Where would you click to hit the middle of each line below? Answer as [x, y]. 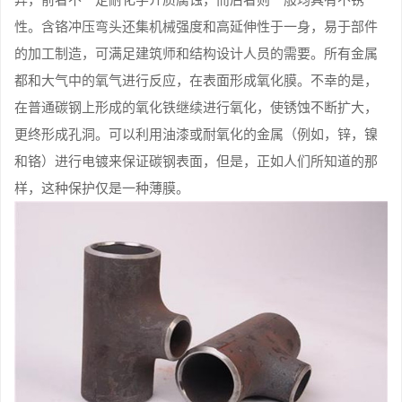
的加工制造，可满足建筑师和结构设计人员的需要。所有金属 [196, 52]
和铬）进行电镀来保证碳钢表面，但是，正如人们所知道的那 [196, 160]
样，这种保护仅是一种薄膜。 [102, 187]
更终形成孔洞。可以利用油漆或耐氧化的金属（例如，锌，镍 [196, 133]
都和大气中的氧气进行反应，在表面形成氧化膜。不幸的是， [196, 79]
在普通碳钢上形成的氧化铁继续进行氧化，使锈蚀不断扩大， [196, 106]
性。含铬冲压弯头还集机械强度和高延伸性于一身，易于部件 [196, 25]
